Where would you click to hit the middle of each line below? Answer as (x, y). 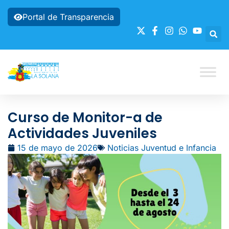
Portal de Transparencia (68, 17)
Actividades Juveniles (82, 133)
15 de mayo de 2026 (58, 148)
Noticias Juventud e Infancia (162, 148)
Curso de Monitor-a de (85, 118)
